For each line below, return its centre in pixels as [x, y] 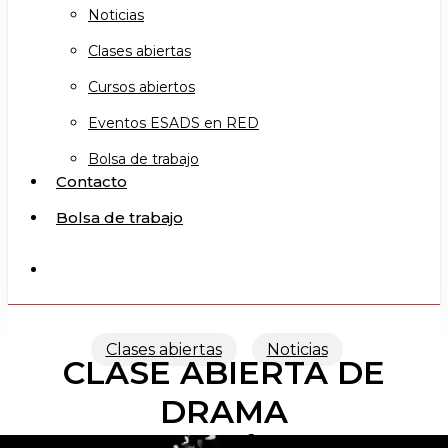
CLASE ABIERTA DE [224, 372]
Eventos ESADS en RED [173, 123]
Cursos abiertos [141, 87]
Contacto [91, 181]
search [73, 268]
